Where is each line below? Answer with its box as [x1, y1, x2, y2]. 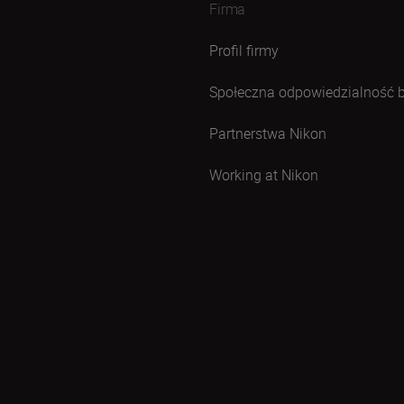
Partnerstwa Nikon [209, 124, 326, 143]
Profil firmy [209, 41, 279, 60]
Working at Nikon [209, 165, 318, 185]
